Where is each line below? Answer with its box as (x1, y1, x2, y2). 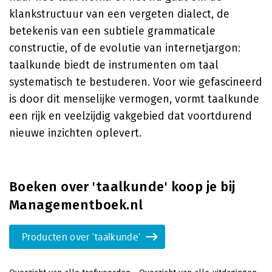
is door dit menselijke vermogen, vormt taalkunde (9, 92, 259, 106)
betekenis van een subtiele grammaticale (9, 24, 216, 38)
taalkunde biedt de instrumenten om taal (9, 58, 219, 72)
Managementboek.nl (9, 197, 143, 213)
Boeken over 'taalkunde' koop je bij (9, 178, 236, 195)
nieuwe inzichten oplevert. (9, 126, 141, 140)
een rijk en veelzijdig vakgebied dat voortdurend (9, 109, 252, 123)
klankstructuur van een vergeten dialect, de (9, 7, 229, 21)
